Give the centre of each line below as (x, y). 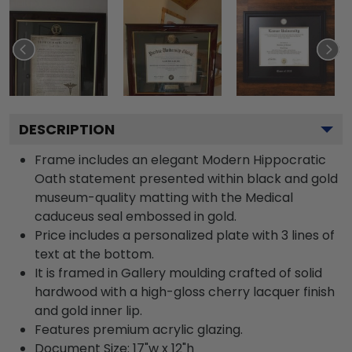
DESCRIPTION (67, 129)
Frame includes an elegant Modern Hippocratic (180, 159)
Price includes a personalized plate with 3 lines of (185, 235)
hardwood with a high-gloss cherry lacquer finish (185, 291)
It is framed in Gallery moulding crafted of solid (178, 273)
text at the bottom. (94, 254)
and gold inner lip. (88, 310)
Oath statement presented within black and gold (186, 178)
